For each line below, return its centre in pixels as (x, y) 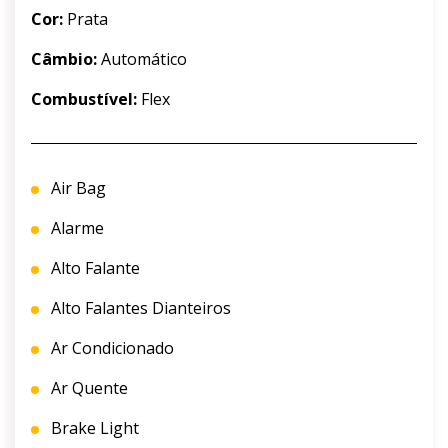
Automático (142, 59)
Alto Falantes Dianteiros (139, 308)
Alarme (75, 228)
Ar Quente (87, 388)
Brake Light (93, 428)
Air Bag (76, 188)
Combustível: (84, 99)
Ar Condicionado (110, 348)
